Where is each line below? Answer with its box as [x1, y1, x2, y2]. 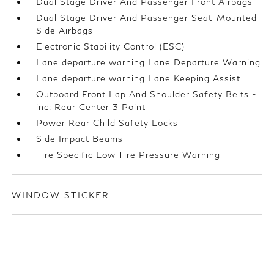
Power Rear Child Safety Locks [36, 117, 179, 128]
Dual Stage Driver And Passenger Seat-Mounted [36, 12, 257, 23]
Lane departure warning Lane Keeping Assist [36, 73, 241, 84]
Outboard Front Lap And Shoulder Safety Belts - [36, 89, 257, 100]
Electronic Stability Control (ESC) [36, 41, 185, 52]
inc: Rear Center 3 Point [36, 102, 146, 113]
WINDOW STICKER [12, 190, 110, 201]
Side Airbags [36, 25, 94, 36]
